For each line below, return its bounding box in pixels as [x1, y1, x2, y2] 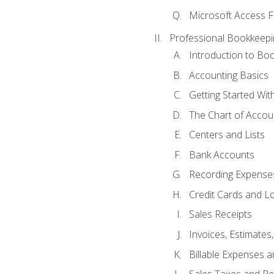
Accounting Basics [188, 68, 268, 82]
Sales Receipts [188, 207, 252, 221]
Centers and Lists [188, 128, 265, 142]
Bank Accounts [188, 147, 254, 161]
